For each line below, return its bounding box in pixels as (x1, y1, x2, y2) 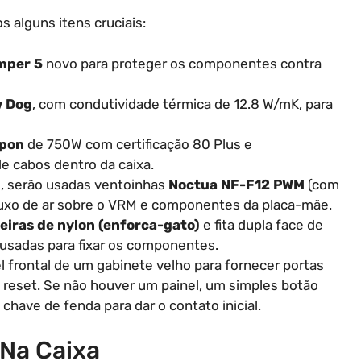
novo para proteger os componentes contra (43, 55, 322, 72)
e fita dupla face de (200, 216, 323, 233)
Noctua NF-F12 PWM (168, 176, 305, 193)
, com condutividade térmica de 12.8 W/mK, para (32, 95, 333, 112)
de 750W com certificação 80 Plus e (24, 135, 252, 152)
